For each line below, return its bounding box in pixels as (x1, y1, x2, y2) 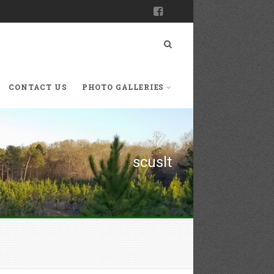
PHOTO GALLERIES (81, 82, 165, 92)
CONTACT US (9, 82, 67, 92)
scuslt (133, 154, 172, 171)
